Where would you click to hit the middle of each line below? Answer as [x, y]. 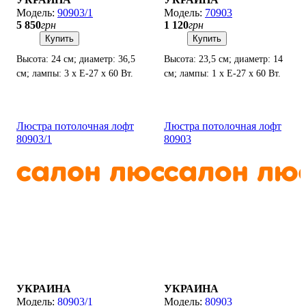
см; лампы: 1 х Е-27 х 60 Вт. [222, 74]
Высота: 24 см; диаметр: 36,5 [76, 59]
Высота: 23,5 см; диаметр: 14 [223, 59]
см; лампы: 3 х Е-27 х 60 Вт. [75, 74]
